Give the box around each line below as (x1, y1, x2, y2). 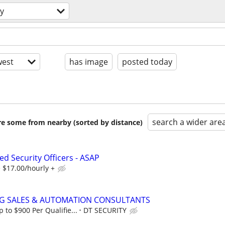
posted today (122, 56, 172, 67)
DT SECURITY (83, 205, 127, 215)
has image (69, 56, 108, 67)
